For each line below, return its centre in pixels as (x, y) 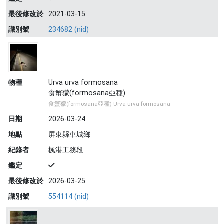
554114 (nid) (69, 197)
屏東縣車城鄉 (69, 135)
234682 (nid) (69, 30)
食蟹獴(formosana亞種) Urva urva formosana (109, 104)
